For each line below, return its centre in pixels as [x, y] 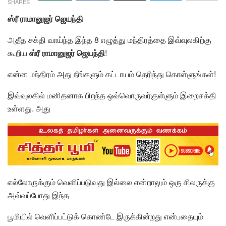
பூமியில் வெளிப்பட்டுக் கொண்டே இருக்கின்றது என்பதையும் [105, 216]
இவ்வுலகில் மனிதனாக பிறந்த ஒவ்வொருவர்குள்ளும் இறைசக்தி [112, 95]
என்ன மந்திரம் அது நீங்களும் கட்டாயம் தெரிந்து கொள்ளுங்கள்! [112, 74]
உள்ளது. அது [29, 108]
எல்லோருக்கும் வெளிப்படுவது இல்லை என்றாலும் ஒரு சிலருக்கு [111, 182]
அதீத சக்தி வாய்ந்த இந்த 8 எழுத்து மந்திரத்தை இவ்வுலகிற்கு [109, 40]
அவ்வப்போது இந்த [38, 195]
